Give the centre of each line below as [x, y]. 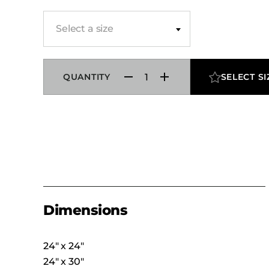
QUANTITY [87, 77]
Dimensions [86, 210]
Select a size [85, 29]
